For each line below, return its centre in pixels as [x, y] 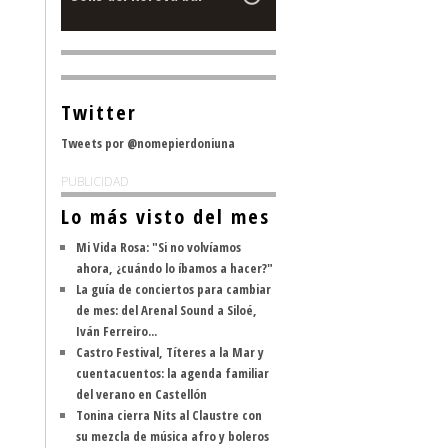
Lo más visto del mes [165, 216]
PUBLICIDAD [95, 181]
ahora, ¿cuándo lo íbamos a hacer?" [174, 268]
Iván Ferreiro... [116, 331]
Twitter [99, 112]
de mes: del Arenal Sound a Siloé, [166, 310]
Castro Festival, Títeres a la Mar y [170, 352]
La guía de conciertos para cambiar [173, 289]
